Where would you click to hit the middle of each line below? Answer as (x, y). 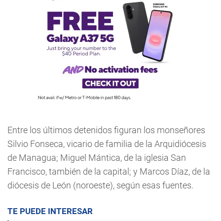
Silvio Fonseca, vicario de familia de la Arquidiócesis (107, 144)
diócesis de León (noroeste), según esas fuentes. (100, 185)
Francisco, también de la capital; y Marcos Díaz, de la (109, 171)
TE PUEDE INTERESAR (50, 211)
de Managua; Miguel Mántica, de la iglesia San (97, 158)
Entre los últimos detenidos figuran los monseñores (106, 130)
